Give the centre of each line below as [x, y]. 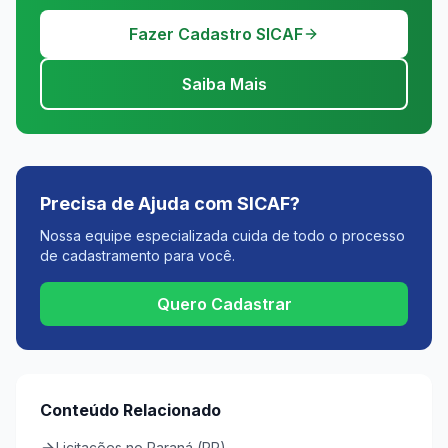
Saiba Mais [224, 84]
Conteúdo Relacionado [130, 410]
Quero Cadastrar [224, 304]
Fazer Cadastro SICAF [216, 34]
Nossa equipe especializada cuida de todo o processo [222, 235]
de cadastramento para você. [137, 255]
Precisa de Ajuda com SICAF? [170, 203]
